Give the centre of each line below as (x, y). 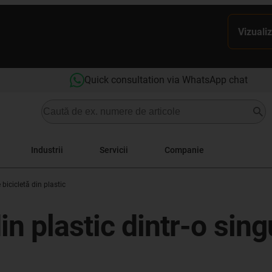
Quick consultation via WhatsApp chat (166, 80)
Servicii (114, 150)
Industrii (47, 150)
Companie (184, 150)
